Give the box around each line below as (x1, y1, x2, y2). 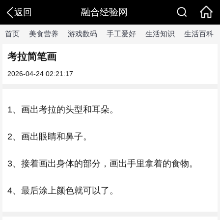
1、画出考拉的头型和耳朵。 (7, 105, 118, 114)
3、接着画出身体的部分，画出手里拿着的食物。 (7, 159, 198, 168)
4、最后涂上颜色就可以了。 (7, 186, 118, 195)
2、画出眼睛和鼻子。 (7, 132, 92, 141)
